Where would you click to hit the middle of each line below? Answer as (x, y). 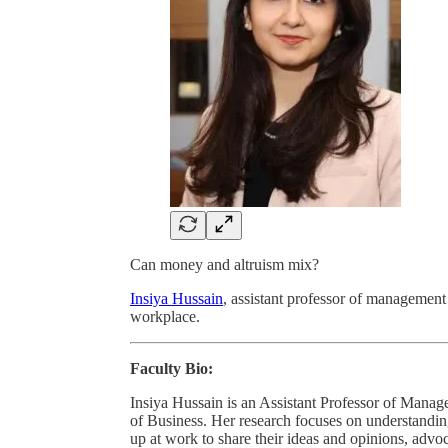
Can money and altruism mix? (224, 264)
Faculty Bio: (171, 368)
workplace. (165, 316)
